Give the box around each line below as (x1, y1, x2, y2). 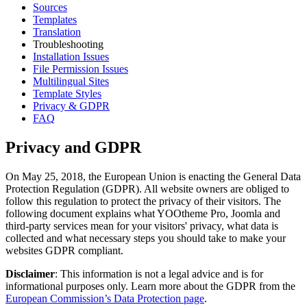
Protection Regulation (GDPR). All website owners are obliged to (5, 182, 289, 195)
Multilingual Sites (33, 75, 109, 87)
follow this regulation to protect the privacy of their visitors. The (5, 195, 281, 207)
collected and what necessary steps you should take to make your (5, 232, 286, 244)
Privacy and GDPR (5, 138, 141, 156)
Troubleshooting (33, 38, 103, 50)
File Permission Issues (33, 62, 128, 75)
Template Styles (33, 87, 101, 99)
